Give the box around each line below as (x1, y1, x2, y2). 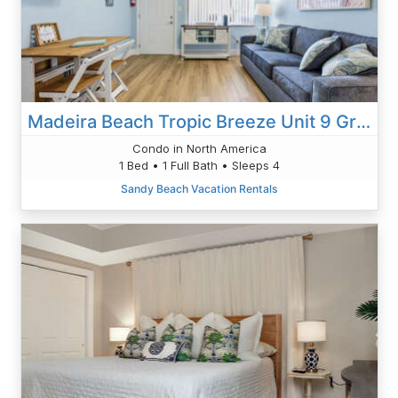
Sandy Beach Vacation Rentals (120, 181, 278, 195)
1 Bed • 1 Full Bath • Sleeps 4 (118, 157, 280, 172)
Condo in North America (131, 140, 267, 155)
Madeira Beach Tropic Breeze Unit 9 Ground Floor (355, 110, 370, 132)
